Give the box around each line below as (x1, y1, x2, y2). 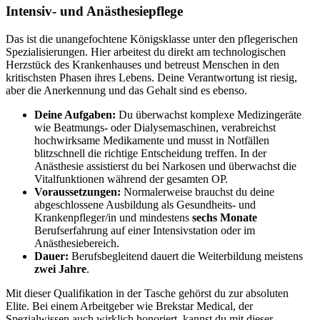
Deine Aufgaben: (34, 108, 116, 121)
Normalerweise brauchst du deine (121, 185, 274, 198)
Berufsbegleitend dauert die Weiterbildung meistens (69, 249, 303, 262)
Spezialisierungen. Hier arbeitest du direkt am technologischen (6, 45, 286, 58)
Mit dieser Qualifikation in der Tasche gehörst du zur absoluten (6, 286, 289, 299)
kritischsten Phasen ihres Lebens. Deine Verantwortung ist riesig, (6, 71, 297, 84)
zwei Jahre (34, 262, 86, 275)
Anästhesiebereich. (34, 236, 119, 249)
